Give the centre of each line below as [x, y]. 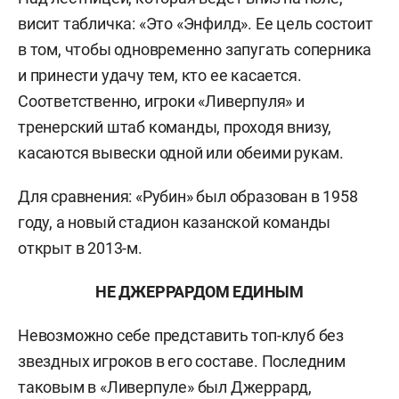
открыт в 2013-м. [80, 248]
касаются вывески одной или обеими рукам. [181, 153]
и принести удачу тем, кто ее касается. [160, 75]
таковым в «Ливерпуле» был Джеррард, [165, 387]
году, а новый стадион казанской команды [175, 222]
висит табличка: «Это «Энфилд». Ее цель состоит [195, 24]
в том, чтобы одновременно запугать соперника [195, 49]
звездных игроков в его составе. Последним [182, 361]
